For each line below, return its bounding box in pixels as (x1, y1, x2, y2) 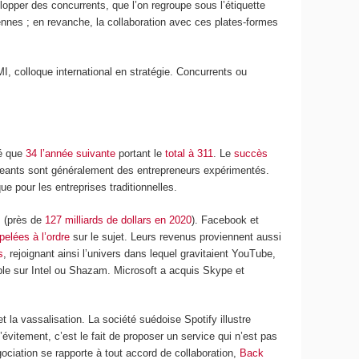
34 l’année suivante (26, 147, 116, 160)
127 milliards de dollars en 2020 (45, 213, 192, 226)
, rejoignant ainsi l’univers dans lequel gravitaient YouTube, (3, 247, 276, 260)
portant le (115, 147, 166, 160)
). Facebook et (192, 213, 260, 226)
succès (234, 147, 268, 160)
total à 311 (165, 147, 214, 160)
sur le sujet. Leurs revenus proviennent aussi (70, 230, 282, 243)
